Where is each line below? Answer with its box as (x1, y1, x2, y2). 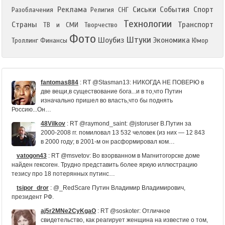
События (160, 5, 190, 14)
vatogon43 (17, 152, 47, 159)
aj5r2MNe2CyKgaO (41, 207, 96, 214)
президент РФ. (12, 193, 54, 200)
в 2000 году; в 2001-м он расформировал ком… (41, 138, 175, 145)
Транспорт (178, 20, 213, 29)
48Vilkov (41, 120, 65, 127)
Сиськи (132, 5, 156, 14)
